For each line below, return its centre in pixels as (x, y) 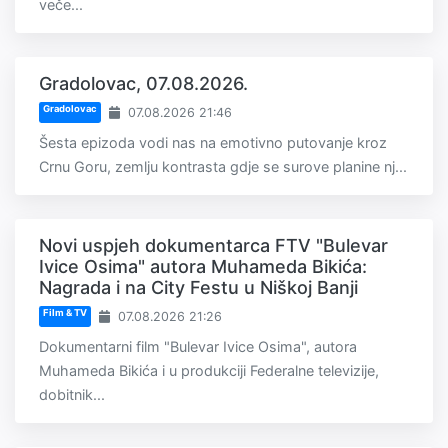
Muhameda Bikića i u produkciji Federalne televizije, (209, 371)
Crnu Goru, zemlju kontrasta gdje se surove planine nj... (223, 167)
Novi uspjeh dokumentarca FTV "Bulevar (213, 246)
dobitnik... (72, 395)
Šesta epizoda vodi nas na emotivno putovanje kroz (213, 143)
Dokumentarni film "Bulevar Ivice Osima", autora (198, 347)
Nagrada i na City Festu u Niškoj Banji (198, 288)
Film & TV (64, 313)
